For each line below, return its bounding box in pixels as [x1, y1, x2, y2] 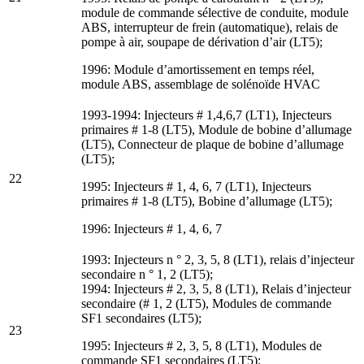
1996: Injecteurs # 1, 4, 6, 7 [81, 221, 222, 236]
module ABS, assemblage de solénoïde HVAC [81, 76, 320, 91]
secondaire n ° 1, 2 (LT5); [81, 266, 213, 281]
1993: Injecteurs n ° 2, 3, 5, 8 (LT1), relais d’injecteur [81, 252, 354, 266]
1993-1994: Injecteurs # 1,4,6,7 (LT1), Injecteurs [81, 107, 331, 122]
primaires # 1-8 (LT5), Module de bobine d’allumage [81, 122, 352, 136]
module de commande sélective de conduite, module [81, 5, 349, 19]
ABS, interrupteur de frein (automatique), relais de [81, 19, 338, 34]
